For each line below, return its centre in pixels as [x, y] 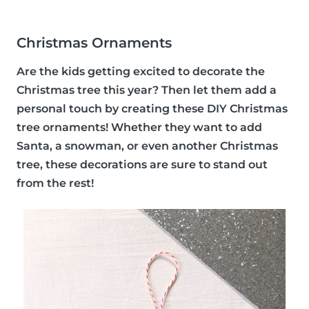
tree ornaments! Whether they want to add [139, 127]
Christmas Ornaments [94, 42]
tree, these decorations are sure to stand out [142, 164]
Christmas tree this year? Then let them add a [147, 90]
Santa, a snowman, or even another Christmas [147, 146]
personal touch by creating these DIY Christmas [152, 108]
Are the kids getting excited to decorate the [141, 71]
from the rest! [55, 183]
